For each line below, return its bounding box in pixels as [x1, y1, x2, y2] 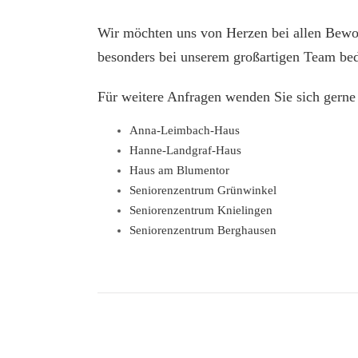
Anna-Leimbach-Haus [129, 124, 240, 137]
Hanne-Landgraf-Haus [129, 144, 241, 157]
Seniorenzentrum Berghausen [129, 224, 276, 237]
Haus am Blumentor [129, 164, 229, 177]
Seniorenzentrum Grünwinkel [129, 184, 276, 197]
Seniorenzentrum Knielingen [129, 204, 272, 217]
